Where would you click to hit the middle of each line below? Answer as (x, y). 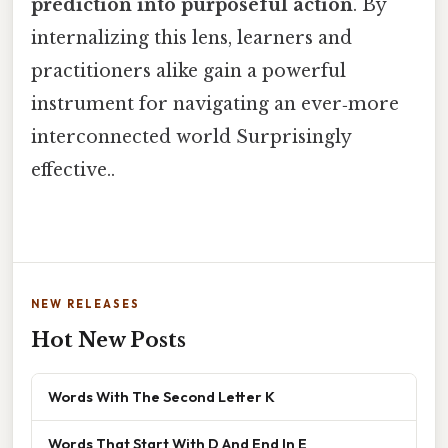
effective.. (73, 170)
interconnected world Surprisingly (191, 137)
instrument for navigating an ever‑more (215, 104)
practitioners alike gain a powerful (188, 71)
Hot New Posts (108, 339)
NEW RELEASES (85, 303)
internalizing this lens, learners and (191, 38)
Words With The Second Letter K (161, 396)
